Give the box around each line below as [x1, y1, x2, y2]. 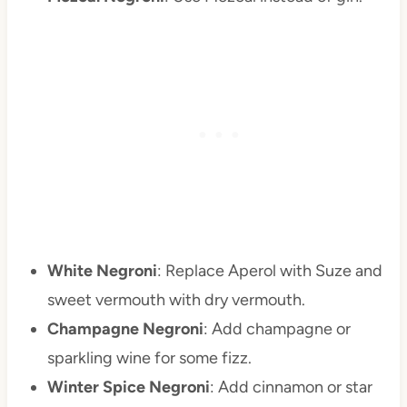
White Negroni [46, 261, 157, 282]
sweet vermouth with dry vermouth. [46, 290, 305, 311]
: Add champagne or [203, 319, 351, 340]
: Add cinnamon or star [209, 377, 372, 398]
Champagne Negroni [46, 319, 203, 340]
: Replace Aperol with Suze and [156, 261, 382, 282]
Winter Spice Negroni [46, 377, 210, 398]
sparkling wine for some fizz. [46, 348, 252, 369]
